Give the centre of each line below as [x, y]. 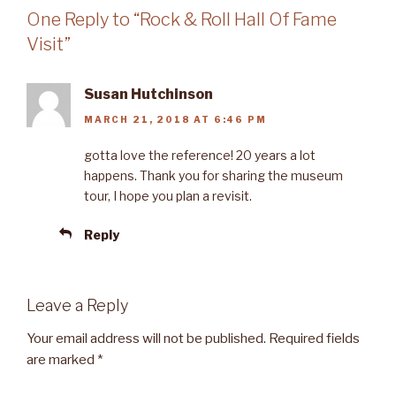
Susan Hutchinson [148, 95]
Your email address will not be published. [146, 339]
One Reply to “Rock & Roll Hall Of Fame [182, 20]
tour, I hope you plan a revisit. [168, 195]
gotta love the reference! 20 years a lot [200, 155]
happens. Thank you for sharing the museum [213, 175]
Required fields [314, 339]
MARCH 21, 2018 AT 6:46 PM [175, 119]
